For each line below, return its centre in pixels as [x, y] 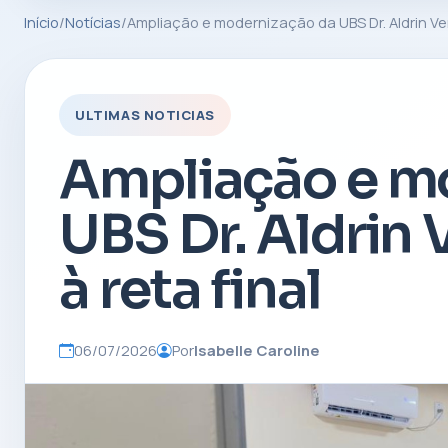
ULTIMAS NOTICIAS [145, 114]
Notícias [93, 22]
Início [41, 22]
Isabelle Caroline [257, 350]
